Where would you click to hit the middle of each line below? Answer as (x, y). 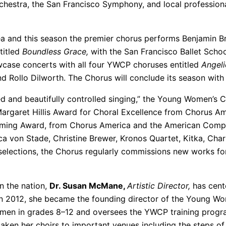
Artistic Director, (159, 185)
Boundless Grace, (55, 51)
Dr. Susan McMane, (88, 185)
